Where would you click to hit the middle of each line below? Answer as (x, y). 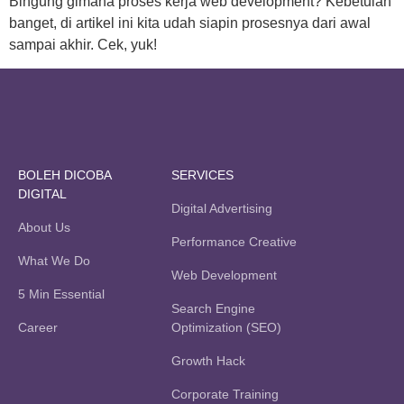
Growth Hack (208, 361)
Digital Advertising (222, 209)
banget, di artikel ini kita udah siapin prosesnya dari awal (190, 23)
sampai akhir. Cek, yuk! (83, 45)
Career (38, 328)
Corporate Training (225, 395)
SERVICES (202, 175)
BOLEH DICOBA (64, 175)
